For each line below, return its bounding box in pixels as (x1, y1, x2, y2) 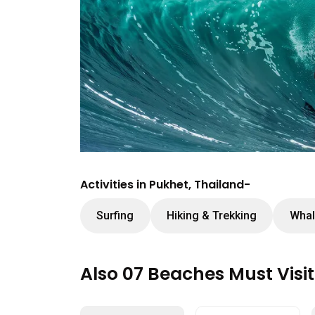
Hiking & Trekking (166, 208, 257, 222)
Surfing (96, 208, 134, 222)
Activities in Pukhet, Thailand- (80, 176, 250, 193)
